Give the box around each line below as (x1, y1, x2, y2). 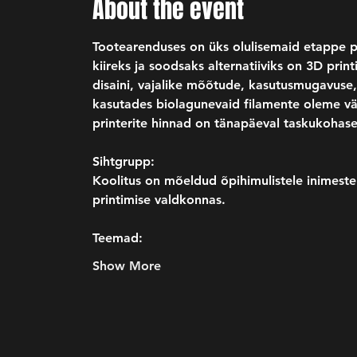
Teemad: (92, 230, 143, 245)
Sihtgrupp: (92, 154, 155, 169)
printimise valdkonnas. (92, 192, 229, 207)
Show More (92, 258, 161, 273)
